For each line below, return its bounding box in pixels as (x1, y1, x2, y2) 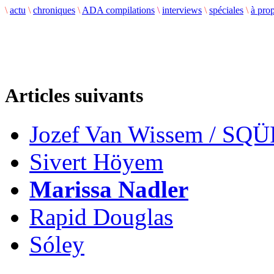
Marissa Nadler (29, 176, 188, 203)
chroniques (33, 5, 75, 15)
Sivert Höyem (29, 149, 163, 176)
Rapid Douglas (29, 204, 173, 231)
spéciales (209, 5, 243, 15)
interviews (162, 5, 202, 15)
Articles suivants (5, 84, 143, 107)
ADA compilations (82, 5, 155, 15)
